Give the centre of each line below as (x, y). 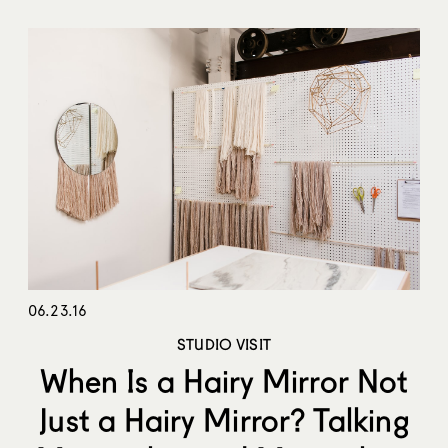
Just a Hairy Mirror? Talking (224, 419)
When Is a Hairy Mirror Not (224, 380)
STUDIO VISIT (224, 343)
